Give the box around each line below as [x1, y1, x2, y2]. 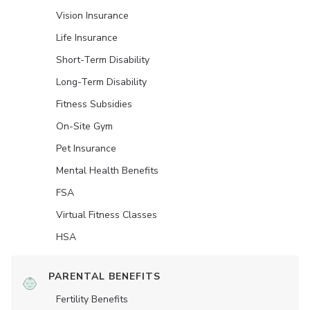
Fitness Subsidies [56, 98, 132, 111]
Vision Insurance [56, 9, 129, 22]
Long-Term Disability [56, 75, 147, 89]
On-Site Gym [56, 120, 113, 133]
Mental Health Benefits [56, 164, 158, 177]
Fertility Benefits [56, 293, 128, 306]
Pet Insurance [56, 142, 116, 155]
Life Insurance [56, 31, 118, 44]
